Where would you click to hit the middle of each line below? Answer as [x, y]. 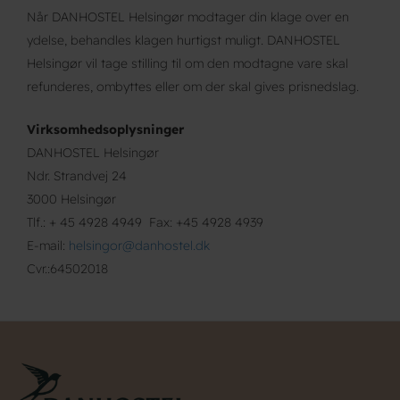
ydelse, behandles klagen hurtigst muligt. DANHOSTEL [183, 40]
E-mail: [48, 246]
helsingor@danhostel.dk [139, 246]
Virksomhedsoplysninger [105, 129]
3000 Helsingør [71, 199]
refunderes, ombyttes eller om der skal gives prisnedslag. [193, 87]
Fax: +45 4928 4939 [206, 222]
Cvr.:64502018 [67, 269]
